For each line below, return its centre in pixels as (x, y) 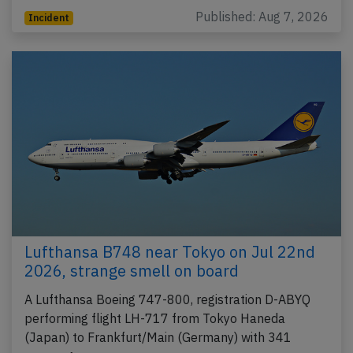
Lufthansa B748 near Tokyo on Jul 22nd (170, 252)
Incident (48, 18)
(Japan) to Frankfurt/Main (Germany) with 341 (158, 338)
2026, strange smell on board (132, 271)
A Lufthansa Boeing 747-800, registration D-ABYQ (167, 300)
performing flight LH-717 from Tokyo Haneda (155, 319)
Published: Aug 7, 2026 (262, 17)
